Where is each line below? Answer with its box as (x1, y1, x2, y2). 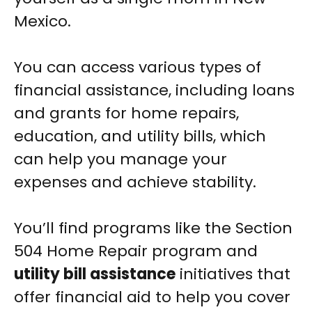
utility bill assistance (14, 263, 175, 286)
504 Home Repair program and (14, 240, 258, 263)
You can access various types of (14, 56, 261, 79)
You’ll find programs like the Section (14, 217, 292, 240)
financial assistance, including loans (14, 79, 295, 102)
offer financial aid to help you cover (14, 286, 290, 309)
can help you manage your (14, 148, 227, 171)
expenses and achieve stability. (14, 171, 256, 194)
